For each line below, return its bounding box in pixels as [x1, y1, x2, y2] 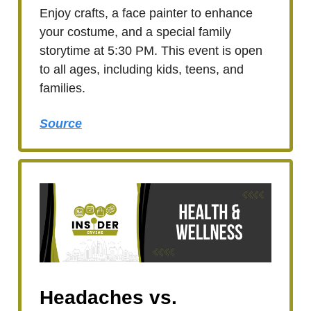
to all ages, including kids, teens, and [40, 62, 244, 77]
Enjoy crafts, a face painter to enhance [40, 6, 253, 21]
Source [40, 117, 82, 131]
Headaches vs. [40, 287, 177, 309]
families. [40, 81, 85, 96]
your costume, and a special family [40, 25, 231, 40]
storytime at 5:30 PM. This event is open [40, 44, 262, 58]
